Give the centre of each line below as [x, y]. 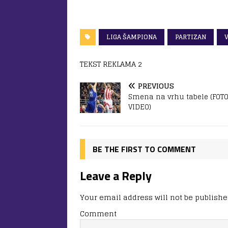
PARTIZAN [191, 37]
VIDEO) [140, 107]
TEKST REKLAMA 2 [111, 64]
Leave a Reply [116, 175]
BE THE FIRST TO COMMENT [144, 149]
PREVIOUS [156, 85]
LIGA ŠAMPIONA [132, 37]
